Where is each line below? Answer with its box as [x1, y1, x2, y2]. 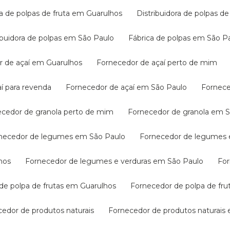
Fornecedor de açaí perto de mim [101, 58, 217, 67]
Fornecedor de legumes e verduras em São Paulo [30, 157, 203, 166]
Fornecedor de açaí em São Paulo [70, 83, 187, 92]
